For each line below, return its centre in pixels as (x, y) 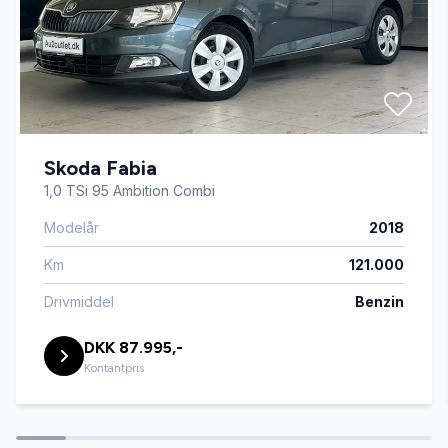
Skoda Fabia (100, 168)
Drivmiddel (79, 302)
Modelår (71, 228)
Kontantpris (114, 368)
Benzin (379, 302)
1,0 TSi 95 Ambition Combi (129, 191)
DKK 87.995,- (133, 348)
